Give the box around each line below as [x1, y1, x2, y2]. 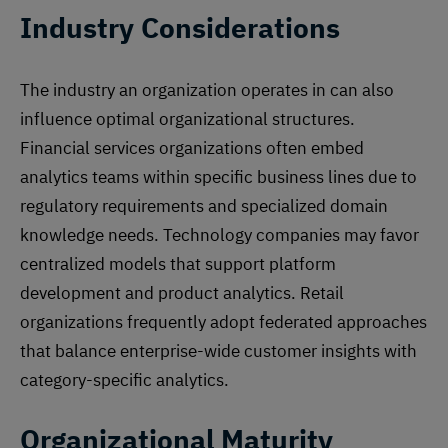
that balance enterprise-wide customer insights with [20, 340, 417, 363]
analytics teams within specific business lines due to [20, 166, 417, 189]
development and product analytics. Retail [20, 282, 344, 305]
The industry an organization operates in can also [20, 79, 394, 102]
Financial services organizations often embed [20, 137, 364, 160]
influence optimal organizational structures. [20, 108, 355, 131]
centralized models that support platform [20, 253, 336, 276]
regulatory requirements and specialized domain [20, 195, 388, 218]
